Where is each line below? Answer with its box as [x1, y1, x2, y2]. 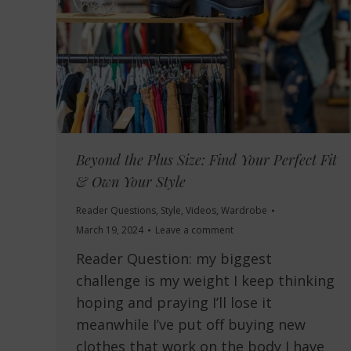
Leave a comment [155, 223, 233, 237]
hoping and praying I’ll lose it [76, 293, 272, 313]
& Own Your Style [76, 172, 186, 192]
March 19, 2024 [76, 223, 143, 237]
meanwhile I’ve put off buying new [76, 315, 306, 335]
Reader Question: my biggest [76, 249, 272, 269]
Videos [186, 204, 216, 218]
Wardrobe [221, 204, 267, 218]
